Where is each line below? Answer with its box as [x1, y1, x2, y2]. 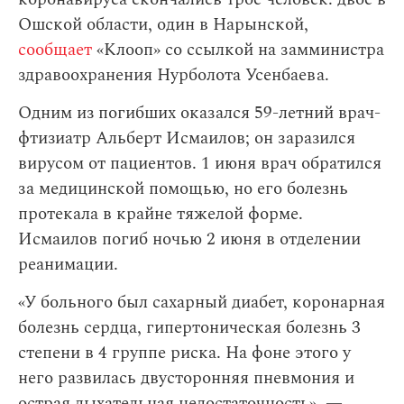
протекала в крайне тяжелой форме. [18, 201, 303, 227]
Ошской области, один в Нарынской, [18, 12, 308, 38]
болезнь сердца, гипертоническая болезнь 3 [18, 315, 361, 341]
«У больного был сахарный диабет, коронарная [18, 289, 385, 316]
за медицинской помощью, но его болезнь [18, 176, 348, 202]
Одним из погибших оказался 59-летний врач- [18, 100, 381, 126]
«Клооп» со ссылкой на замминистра [96, 37, 384, 63]
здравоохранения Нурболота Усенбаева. [18, 62, 329, 88]
